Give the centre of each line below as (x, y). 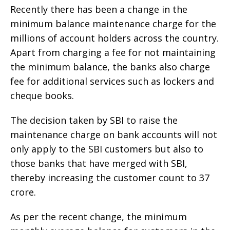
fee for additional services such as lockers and (112, 81)
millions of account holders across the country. (114, 38)
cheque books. (42, 95)
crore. (23, 192)
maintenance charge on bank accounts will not (114, 134)
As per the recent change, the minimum (99, 216)
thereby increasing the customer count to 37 (110, 177)
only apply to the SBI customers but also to (107, 149)
